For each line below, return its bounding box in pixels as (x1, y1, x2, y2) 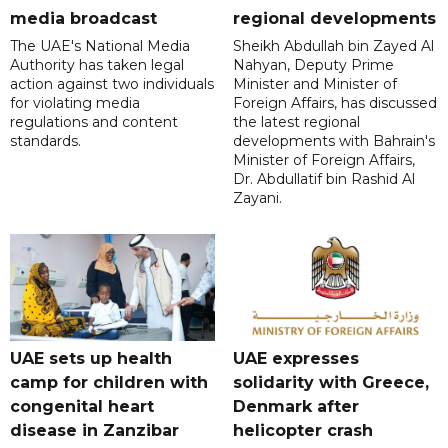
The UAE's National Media (10, 36, 190, 55)
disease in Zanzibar (10, 420, 179, 440)
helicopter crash (232, 420, 373, 440)
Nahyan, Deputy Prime (232, 55, 394, 74)
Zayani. (232, 188, 282, 207)
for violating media (10, 93, 140, 112)
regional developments (232, 8, 436, 28)
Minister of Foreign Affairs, (232, 150, 415, 169)
